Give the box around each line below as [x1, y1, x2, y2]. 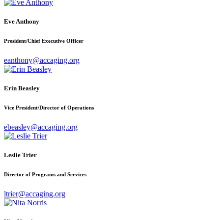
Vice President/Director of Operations [4, 105, 94, 110]
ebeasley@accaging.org [4, 122, 78, 131]
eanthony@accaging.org [4, 55, 80, 64]
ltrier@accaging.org [4, 190, 65, 198]
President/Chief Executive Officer [4, 37, 83, 44]
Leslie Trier [4, 151, 37, 159]
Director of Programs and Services [4, 171, 86, 178]
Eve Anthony [4, 17, 39, 25]
